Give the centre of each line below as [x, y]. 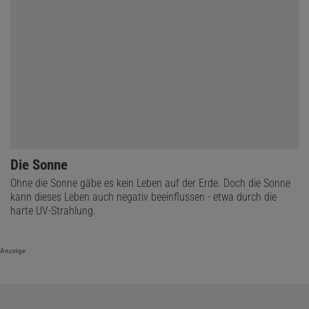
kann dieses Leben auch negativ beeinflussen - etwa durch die [143, 197]
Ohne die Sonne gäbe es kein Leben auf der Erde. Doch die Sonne [150, 183]
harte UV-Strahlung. [53, 210]
